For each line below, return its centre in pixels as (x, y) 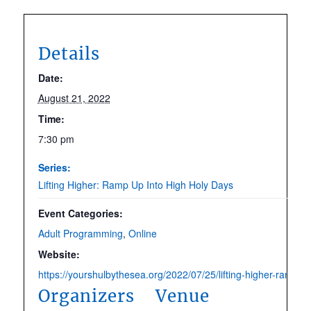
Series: (54, 167)
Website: (59, 254)
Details (69, 54)
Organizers (86, 296)
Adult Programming (80, 233)
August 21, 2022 (74, 98)
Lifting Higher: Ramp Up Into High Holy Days (135, 185)
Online (142, 233)
